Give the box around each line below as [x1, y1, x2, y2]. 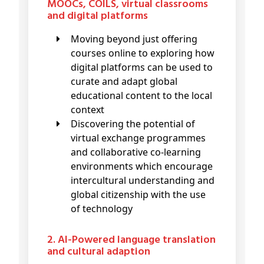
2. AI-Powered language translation [47, 232, 55, 249]
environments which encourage [71, 160, 213, 173]
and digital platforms [47, 8, 148, 25]
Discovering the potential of [71, 117, 78, 131]
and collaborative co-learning [71, 146, 201, 159]
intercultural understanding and [71, 174, 214, 187]
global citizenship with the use [71, 188, 206, 202]
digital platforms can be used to [71, 61, 213, 74]
